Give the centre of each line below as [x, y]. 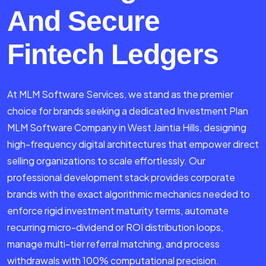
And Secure [84, 21]
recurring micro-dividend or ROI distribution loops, [115, 227]
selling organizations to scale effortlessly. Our [106, 161]
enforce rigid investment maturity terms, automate [118, 211]
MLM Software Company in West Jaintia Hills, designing [127, 128]
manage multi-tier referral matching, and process [113, 244]
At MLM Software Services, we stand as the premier [120, 94]
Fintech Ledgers [113, 55]
